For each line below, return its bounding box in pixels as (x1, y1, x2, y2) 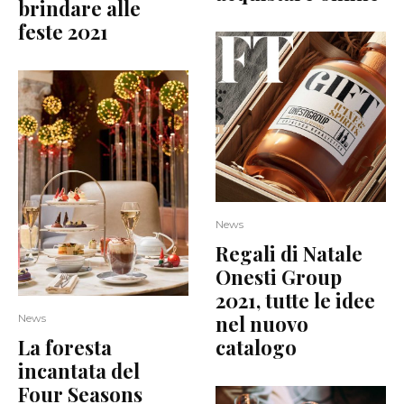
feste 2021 (18, 17, 108, 45)
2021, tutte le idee (216, 286, 375, 314)
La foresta (18, 333, 112, 361)
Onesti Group (216, 262, 342, 290)
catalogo (216, 333, 297, 361)
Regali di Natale (216, 239, 363, 267)
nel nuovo (216, 309, 308, 337)
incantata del (18, 356, 140, 384)
